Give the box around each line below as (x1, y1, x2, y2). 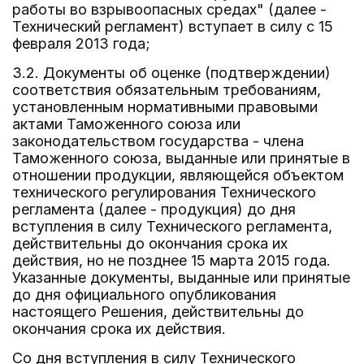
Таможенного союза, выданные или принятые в (12, 149, 350, 167)
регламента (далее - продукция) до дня (12, 201, 296, 218)
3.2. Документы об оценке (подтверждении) (12, 64, 331, 81)
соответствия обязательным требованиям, (12, 81, 321, 98)
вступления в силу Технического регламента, (12, 218, 332, 235)
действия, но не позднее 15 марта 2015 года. (12, 252, 331, 269)
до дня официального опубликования (12, 286, 276, 303)
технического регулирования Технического (12, 184, 316, 201)
